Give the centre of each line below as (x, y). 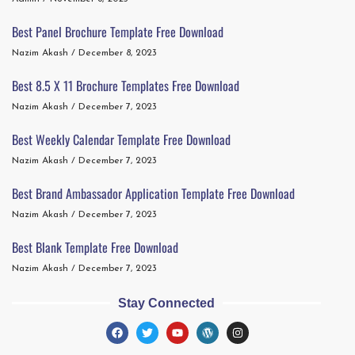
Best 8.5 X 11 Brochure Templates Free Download (126, 85)
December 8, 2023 (116, 53)
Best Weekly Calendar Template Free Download (121, 139)
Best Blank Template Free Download (95, 247)
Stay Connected (166, 303)
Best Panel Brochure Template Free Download (118, 31)
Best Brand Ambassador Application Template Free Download (153, 193)
